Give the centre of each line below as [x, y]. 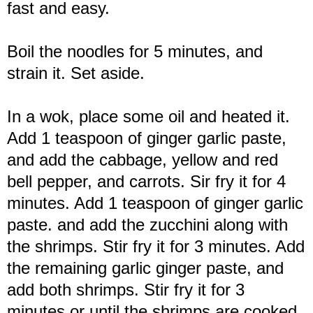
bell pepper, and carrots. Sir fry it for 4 [146, 181]
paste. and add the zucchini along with [147, 224]
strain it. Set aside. [76, 73]
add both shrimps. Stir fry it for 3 [126, 289]
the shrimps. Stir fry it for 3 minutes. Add [156, 246]
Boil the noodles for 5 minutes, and [135, 51]
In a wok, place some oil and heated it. [148, 116]
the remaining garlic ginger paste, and [145, 268]
